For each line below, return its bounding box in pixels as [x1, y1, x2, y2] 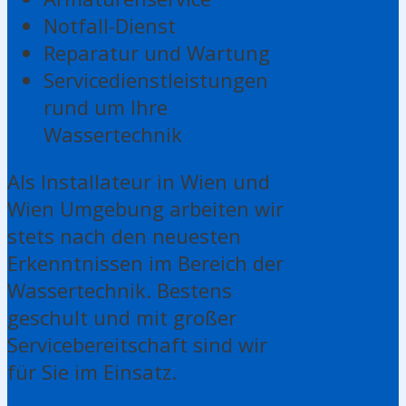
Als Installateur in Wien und [7, 167, 270, 195]
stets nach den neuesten [7, 221, 241, 249]
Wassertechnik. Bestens [7, 275, 232, 304]
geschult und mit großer [7, 303, 237, 331]
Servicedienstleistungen [43, 65, 268, 93]
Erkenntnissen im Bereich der [7, 248, 284, 276]
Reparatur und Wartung [43, 38, 270, 66]
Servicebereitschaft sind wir [7, 330, 267, 358]
